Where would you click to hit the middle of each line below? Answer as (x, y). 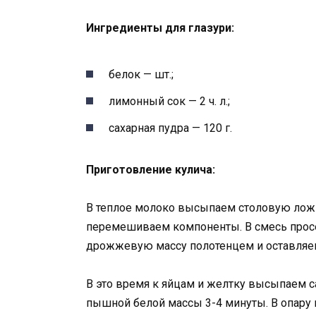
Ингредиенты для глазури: (160, 28)
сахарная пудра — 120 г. (170, 128)
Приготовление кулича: (151, 170)
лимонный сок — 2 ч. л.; (169, 101)
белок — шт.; (141, 74)
